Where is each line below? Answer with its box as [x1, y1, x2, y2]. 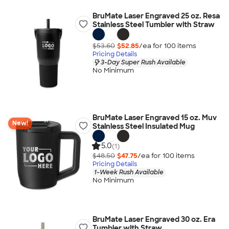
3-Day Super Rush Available [100, 58, 186, 66]
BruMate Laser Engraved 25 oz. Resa [92, 11, 220, 20]
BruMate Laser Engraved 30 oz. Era [92, 215, 215, 224]
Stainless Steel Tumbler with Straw [92, 20, 215, 29]
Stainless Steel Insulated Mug [92, 122, 195, 131]
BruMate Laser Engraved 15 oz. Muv [92, 113, 217, 122]
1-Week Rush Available [94, 168, 164, 176]
